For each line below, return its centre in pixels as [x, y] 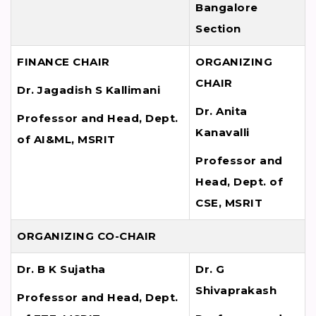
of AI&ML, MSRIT [66, 140]
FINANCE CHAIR [63, 62]
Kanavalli [223, 133]
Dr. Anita [221, 111]
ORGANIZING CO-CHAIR [87, 236]
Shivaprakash [236, 291]
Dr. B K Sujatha [61, 269]
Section [218, 29]
